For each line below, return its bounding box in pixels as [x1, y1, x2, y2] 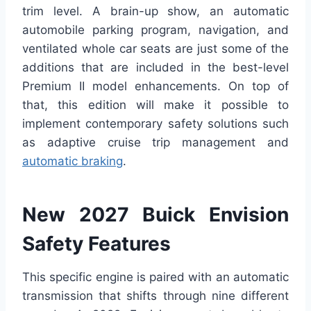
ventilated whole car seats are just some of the [22, 42, 289, 56]
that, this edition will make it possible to [22, 98, 289, 112]
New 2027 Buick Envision [22, 203, 289, 227]
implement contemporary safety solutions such [22, 117, 289, 131]
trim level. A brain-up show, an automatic [22, 4, 289, 19]
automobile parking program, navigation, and [22, 23, 289, 37]
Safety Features [22, 232, 171, 256]
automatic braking [22, 154, 123, 169]
